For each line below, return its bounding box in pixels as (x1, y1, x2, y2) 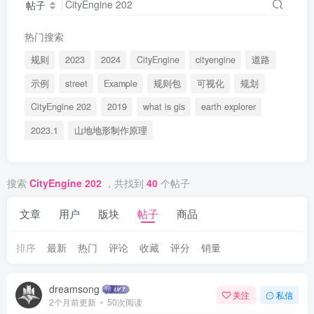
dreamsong (49, 282, 100, 296)
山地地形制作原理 (74, 123, 147, 137)
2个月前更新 (49, 296, 96, 308)
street (64, 76, 88, 90)
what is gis (142, 100, 185, 114)
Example (103, 76, 137, 90)
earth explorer (200, 100, 256, 114)
